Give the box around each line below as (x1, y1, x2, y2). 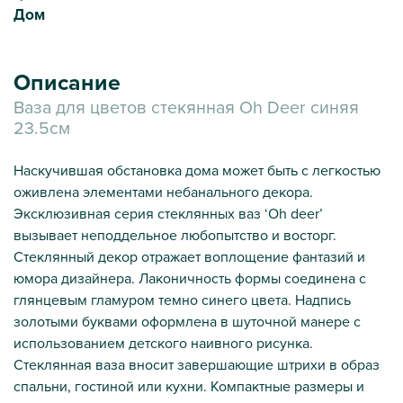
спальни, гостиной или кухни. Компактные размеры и (13, 375, 364, 396)
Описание (13, 65, 121, 99)
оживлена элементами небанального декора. (13, 181, 313, 201)
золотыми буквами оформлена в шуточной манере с (13, 310, 361, 331)
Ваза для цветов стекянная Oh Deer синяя (13, 94, 359, 119)
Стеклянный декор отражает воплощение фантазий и (13, 246, 365, 266)
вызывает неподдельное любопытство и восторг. (13, 224, 336, 245)
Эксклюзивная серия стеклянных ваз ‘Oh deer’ (13, 202, 323, 223)
